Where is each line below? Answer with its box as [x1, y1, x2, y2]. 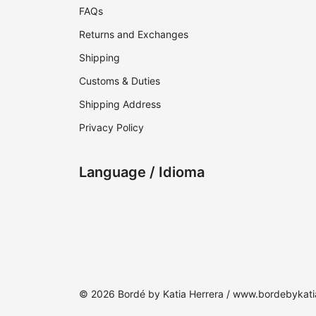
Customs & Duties [79, 75, 160, 87]
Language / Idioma [79, 164, 205, 181]
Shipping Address [79, 98, 161, 111]
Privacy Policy [79, 121, 144, 134]
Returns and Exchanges [79, 28, 188, 41]
